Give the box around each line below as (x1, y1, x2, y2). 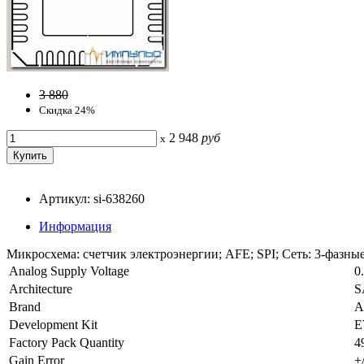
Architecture (9, 281, 72, 296)
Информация (39, 219, 111, 233)
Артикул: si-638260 (39, 191, 145, 206)
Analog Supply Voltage (9, 263, 129, 278)
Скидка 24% (39, 103, 95, 116)
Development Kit (9, 317, 97, 331)
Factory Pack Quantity (9, 335, 124, 349)
